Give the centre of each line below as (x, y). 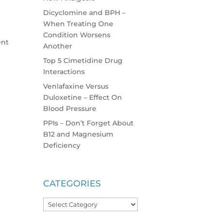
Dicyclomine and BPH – (85, 12)
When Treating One (78, 23)
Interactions (64, 71)
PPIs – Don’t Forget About (89, 123)
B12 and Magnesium (78, 134)
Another (58, 46)
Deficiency (62, 145)
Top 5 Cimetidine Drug (83, 60)
